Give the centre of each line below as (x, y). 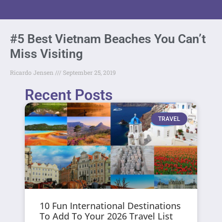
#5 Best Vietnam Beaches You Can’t (108, 39)
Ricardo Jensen (32, 72)
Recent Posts (69, 95)
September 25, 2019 (89, 72)
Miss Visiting (46, 54)
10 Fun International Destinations (111, 205)
